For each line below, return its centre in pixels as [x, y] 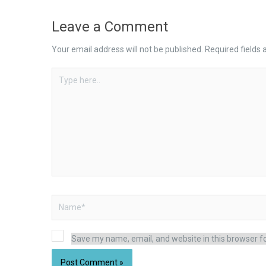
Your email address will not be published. [127, 49]
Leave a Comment [110, 27]
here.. [61, 85]
